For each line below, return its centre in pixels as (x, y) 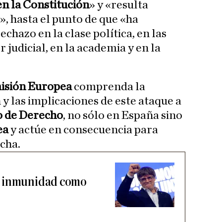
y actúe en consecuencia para (83, 130)
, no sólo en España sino (123, 116)
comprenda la (109, 87)
